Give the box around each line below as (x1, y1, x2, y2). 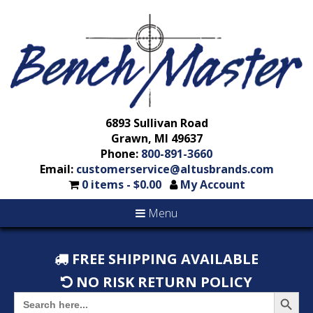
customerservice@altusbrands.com (75, 161, 274, 177)
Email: (39, 161, 76, 177)
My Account (180, 176, 245, 192)
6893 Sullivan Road (105, 115, 208, 131)
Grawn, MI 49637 (110, 130, 203, 146)
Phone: (101, 145, 141, 161)
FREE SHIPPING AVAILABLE (68, 249, 259, 268)
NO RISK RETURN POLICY (73, 272, 252, 291)
